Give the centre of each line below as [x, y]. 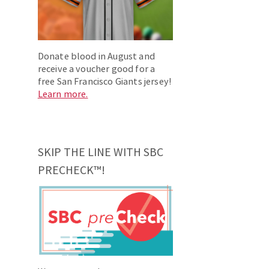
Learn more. [63, 94]
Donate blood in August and [96, 56]
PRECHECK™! [71, 170]
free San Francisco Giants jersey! [104, 81]
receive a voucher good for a [96, 69]
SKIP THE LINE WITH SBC [100, 152]
